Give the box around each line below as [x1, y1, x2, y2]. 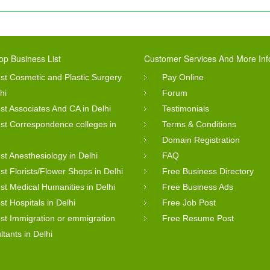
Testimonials [162, 103, 209, 113]
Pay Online [162, 72, 204, 82]
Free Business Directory [162, 166, 254, 176]
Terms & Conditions [162, 119, 236, 129]
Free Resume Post [162, 213, 234, 223]
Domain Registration [162, 134, 240, 145]
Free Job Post [162, 197, 216, 207]
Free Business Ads [162, 181, 233, 192]
